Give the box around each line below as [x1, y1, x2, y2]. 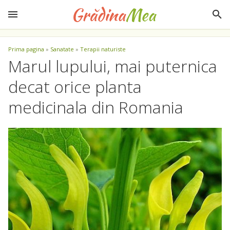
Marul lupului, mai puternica [8, 55, 217, 77]
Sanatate [50, 45, 74, 53]
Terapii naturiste [80, 45, 126, 53]
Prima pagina [8, 45, 44, 53]
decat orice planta [8, 75, 142, 98]
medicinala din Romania [8, 96, 183, 118]
